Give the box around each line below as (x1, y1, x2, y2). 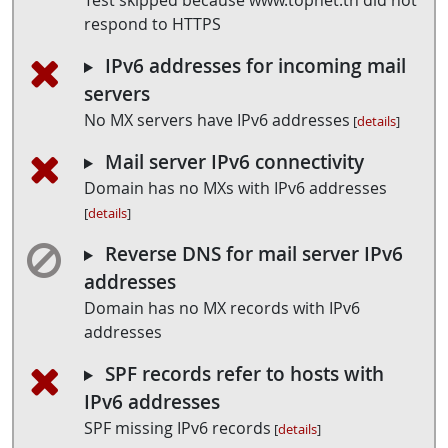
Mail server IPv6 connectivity (104, 149, 364, 175)
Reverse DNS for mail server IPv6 (104, 241, 403, 267)
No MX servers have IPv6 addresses (84, 109, 350, 131)
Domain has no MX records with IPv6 (84, 297, 360, 319)
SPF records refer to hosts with (104, 361, 384, 387)
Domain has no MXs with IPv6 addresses (84, 177, 387, 199)
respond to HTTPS (84, 13, 221, 35)
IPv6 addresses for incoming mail (104, 53, 406, 79)
